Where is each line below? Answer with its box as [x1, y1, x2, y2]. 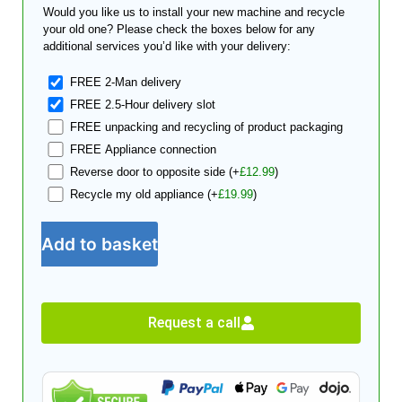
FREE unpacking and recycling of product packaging [70, 120, 344, 135]
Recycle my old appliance [70, 187, 208, 201]
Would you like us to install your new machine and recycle [42, 4, 345, 19]
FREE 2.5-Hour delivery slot [70, 98, 216, 112]
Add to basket [40, 232, 158, 255]
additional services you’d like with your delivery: [42, 39, 291, 53]
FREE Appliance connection [70, 142, 217, 156]
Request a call [147, 314, 240, 332]
